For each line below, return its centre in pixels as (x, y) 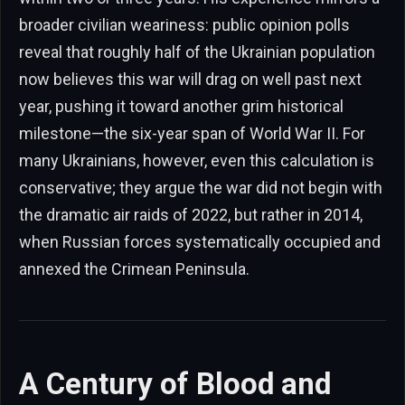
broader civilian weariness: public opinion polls (184, 25)
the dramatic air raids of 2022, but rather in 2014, (191, 215)
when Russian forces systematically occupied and (200, 242)
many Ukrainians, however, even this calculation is (197, 161)
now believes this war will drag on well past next (190, 80)
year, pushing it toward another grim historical (181, 107)
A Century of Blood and (175, 383)
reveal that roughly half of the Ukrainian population (197, 52)
